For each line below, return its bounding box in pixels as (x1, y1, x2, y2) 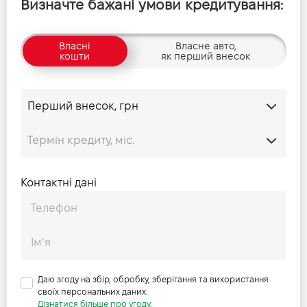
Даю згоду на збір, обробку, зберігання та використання (38, 275, 269, 284)
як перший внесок (161, 50, 251, 62)
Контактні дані (21, 177, 97, 188)
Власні (59, 40, 91, 51)
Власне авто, (175, 40, 236, 51)
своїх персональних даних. (38, 287, 148, 296)
